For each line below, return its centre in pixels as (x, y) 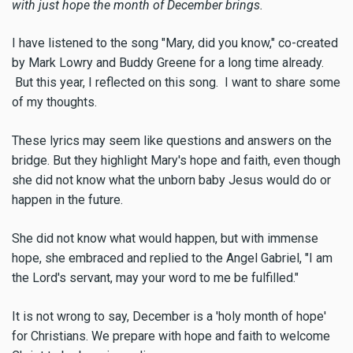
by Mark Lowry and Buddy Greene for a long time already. (168, 63)
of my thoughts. (54, 102)
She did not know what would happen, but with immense (165, 239)
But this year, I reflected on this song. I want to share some (176, 83)
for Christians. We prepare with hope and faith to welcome (171, 336)
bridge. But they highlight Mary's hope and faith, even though (176, 161)
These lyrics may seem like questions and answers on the (172, 141)
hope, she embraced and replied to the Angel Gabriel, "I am (172, 258)
